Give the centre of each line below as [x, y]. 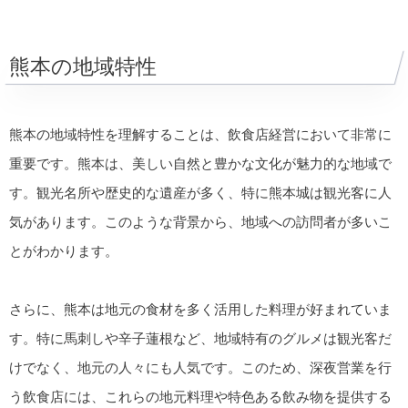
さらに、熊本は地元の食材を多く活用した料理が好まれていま [200, 310]
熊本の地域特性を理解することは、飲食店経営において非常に [200, 134]
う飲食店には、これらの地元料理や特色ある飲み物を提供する [200, 397]
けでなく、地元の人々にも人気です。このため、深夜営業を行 [200, 368]
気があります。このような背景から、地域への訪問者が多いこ [200, 221]
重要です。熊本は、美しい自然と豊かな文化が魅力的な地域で [200, 163]
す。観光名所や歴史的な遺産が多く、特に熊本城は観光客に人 [200, 192]
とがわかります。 [64, 250]
